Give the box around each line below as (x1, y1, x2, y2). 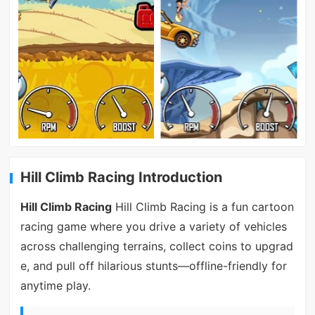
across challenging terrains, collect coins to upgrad (20, 239, 293, 254)
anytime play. (20, 278, 91, 293)
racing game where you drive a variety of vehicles (20, 219, 287, 234)
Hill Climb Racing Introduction (20, 168, 223, 186)
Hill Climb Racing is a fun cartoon (111, 200, 294, 214)
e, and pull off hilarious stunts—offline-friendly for (20, 259, 287, 274)
